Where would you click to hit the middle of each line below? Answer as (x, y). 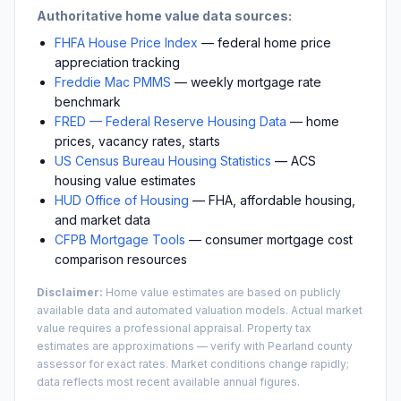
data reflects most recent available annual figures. (168, 381)
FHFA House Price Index (126, 42)
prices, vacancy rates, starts (137, 141)
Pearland (291, 346)
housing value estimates (125, 180)
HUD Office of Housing (122, 200)
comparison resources (121, 259)
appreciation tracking (117, 62)
